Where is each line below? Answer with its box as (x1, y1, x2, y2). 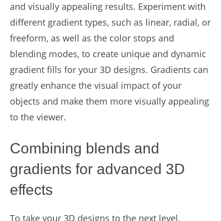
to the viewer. (10, 111, 66, 123)
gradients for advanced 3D (10, 161, 185, 177)
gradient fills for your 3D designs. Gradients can (10, 64, 208, 75)
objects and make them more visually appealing (10, 95, 209, 107)
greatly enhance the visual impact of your (10, 79, 182, 91)
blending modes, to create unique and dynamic (10, 48, 206, 60)
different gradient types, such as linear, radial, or (10, 16, 211, 28)
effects (10, 182, 53, 198)
